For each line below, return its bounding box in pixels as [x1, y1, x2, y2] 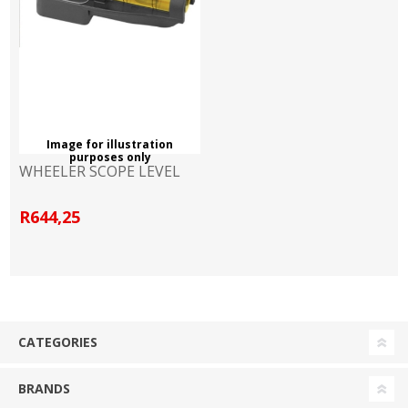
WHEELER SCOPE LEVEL [19, 161, 181, 181]
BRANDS [18, 380, 70, 397]
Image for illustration [46, 136, 174, 152]
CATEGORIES [18, 333, 97, 351]
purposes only [68, 148, 151, 165]
